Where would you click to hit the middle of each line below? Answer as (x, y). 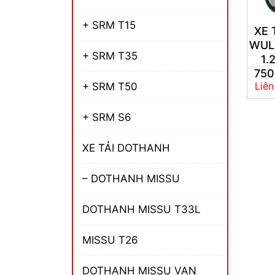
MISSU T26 (110, 240)
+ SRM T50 (110, 86)
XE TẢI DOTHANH (126, 148)
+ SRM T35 (110, 56)
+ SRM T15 (109, 25)
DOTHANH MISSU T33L (141, 209)
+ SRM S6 (107, 117)
